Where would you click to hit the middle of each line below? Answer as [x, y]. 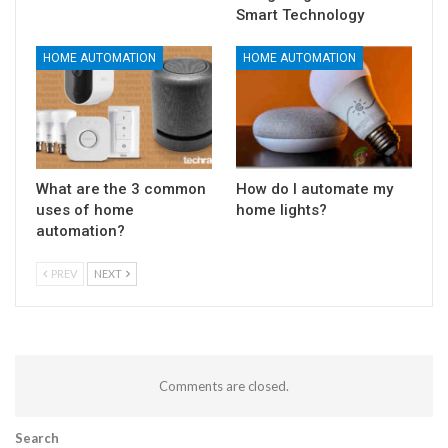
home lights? [281, 210]
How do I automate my [314, 189]
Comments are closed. [224, 386]
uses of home [85, 210]
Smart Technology [300, 14]
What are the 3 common [121, 189]
